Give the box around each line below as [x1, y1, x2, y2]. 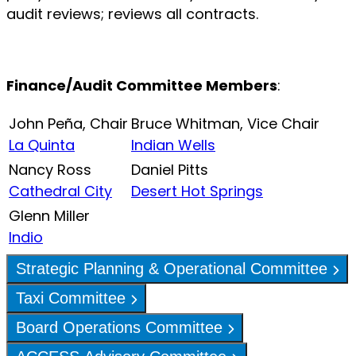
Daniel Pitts [131, 159, 208, 180]
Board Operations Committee [16, 318, 227, 336]
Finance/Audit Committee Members [6, 75, 277, 95]
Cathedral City [9, 180, 112, 201]
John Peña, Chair [9, 113, 128, 133]
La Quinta [9, 134, 75, 155]
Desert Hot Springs [131, 180, 263, 201]
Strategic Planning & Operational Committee [16, 259, 332, 277]
